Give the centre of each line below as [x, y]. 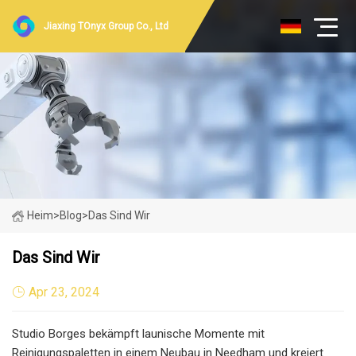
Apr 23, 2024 [64, 292]
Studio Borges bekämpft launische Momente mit [138, 333]
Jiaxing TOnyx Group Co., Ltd [106, 26]
